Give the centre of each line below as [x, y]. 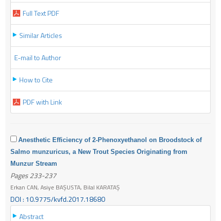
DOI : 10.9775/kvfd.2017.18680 [58, 199]
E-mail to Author [38, 57]
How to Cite [36, 79]
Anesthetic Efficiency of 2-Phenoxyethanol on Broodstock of [110, 140]
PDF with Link [42, 102]
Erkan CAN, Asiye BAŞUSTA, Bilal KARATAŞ [65, 187]
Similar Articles [41, 35]
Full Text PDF [41, 13]
